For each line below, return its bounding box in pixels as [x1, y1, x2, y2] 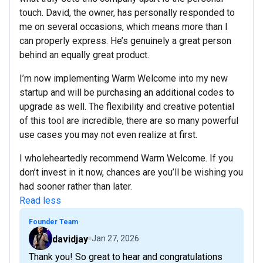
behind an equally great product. [19, 49, 149, 60]
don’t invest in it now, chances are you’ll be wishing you [19, 166, 243, 178]
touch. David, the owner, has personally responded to [19, 6, 235, 18]
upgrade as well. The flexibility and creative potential [19, 100, 234, 112]
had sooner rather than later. [19, 180, 132, 192]
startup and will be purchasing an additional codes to [19, 86, 234, 98]
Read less [19, 194, 61, 206]
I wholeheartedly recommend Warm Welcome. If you [19, 152, 233, 164]
